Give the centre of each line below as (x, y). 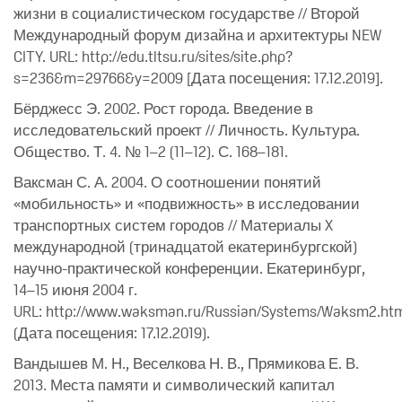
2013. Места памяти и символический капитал (174, 385)
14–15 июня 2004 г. (75, 289)
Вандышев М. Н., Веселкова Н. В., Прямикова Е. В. (186, 363)
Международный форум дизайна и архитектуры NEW (197, 35)
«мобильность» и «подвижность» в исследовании (187, 203)
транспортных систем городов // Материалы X (173, 225)
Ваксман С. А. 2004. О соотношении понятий (167, 182)
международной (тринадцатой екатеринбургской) (185, 246)
